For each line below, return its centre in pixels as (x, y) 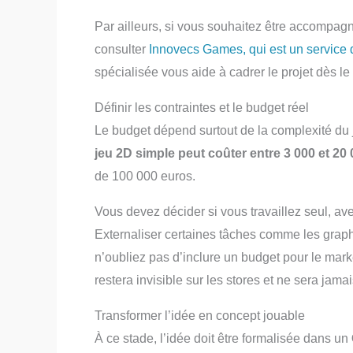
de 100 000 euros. (145, 176)
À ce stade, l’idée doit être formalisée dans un (223, 338)
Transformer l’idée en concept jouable (200, 315)
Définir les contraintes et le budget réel (202, 107)
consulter (122, 49)
